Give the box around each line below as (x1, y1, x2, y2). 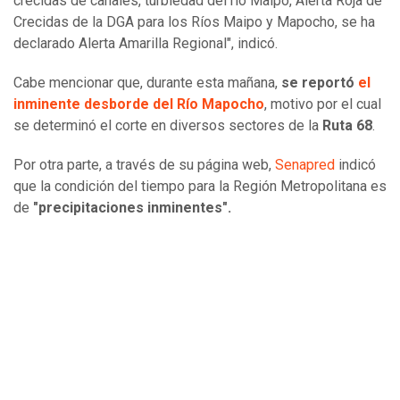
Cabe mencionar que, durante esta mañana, (13, 74, 278, 92)
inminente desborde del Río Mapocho (13, 96, 264, 113)
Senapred (275, 156, 335, 174)
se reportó (278, 74, 358, 92)
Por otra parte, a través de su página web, (13, 156, 275, 174)
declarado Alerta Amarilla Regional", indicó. (13, 35, 281, 53)
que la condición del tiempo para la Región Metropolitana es (13, 178, 387, 196)
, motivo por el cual (264, 96, 381, 113)
